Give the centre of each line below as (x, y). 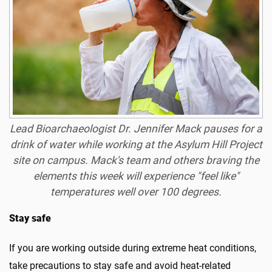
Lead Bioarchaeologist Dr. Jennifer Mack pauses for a (136, 129)
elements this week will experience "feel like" (136, 176)
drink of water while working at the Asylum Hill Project (136, 145)
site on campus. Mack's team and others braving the (136, 161)
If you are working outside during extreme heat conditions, (133, 248)
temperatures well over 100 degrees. (136, 192)
